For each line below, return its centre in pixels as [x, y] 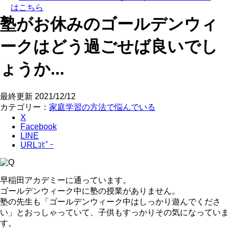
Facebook [39, 127]
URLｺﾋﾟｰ [37, 145]
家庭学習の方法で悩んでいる [102, 107]
